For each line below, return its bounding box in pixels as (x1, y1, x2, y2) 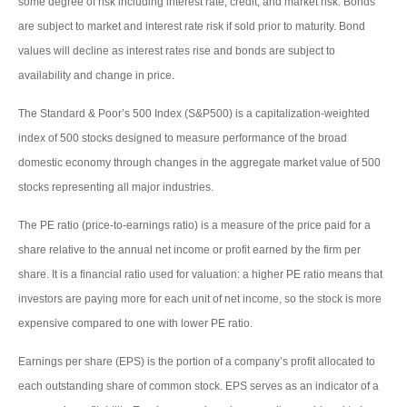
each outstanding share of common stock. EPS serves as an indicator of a (18, 379, 379, 392)
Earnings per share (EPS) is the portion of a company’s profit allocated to (18, 354, 375, 368)
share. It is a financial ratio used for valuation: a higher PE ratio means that (18, 267, 382, 281)
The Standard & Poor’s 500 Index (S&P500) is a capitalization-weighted (18, 106, 370, 120)
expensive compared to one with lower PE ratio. (18, 316, 253, 330)
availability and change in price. (18, 68, 174, 82)
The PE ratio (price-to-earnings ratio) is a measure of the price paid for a (18, 218, 371, 232)
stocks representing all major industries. (18, 180, 213, 194)
